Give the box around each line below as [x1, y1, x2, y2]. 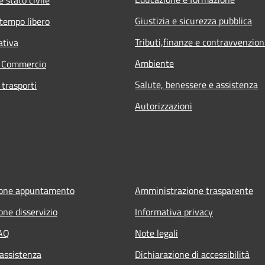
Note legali [135, 226, 178, 241]
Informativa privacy [135, 205, 213, 219]
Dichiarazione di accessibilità [135, 247, 250, 262]
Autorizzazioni [135, 99, 192, 114]
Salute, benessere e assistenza [135, 77, 258, 92]
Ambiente [135, 56, 174, 71]
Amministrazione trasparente [135, 183, 253, 198]
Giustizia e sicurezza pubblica [135, 14, 252, 28]
